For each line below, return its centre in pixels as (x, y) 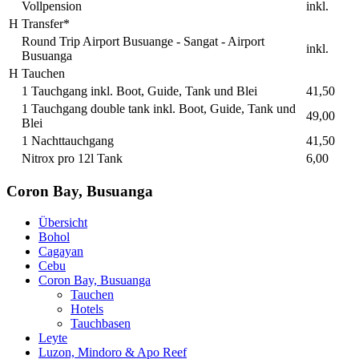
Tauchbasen (101, 324)
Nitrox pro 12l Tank (72, 158)
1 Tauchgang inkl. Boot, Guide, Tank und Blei (139, 91)
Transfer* (46, 23)
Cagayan (61, 252)
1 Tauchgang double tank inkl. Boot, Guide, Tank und (159, 108)
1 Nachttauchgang (68, 140)
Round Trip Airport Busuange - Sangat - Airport (143, 41)
